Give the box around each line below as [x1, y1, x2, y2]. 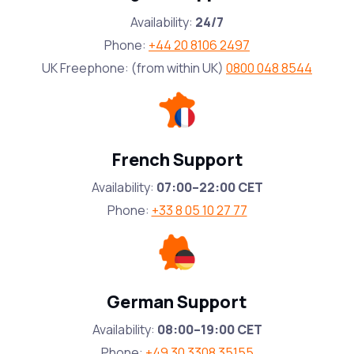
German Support [107, 290, 247, 314]
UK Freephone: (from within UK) [42, 59, 226, 77]
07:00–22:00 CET [156, 179, 263, 196]
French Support [111, 148, 243, 171]
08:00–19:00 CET [156, 321, 262, 338]
